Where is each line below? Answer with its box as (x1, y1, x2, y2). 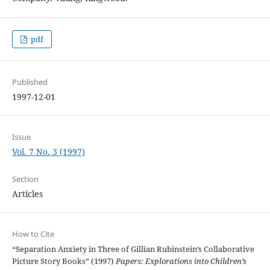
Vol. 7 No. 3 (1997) (11, 146, 85, 158)
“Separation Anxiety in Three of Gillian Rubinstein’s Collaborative (11, 243, 254, 255)
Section (11, 174, 39, 185)
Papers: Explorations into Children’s (115, 256, 246, 267)
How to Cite (11, 228, 54, 240)
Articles (11, 188, 43, 200)
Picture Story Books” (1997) (11, 256, 116, 267)
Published (11, 77, 48, 88)
